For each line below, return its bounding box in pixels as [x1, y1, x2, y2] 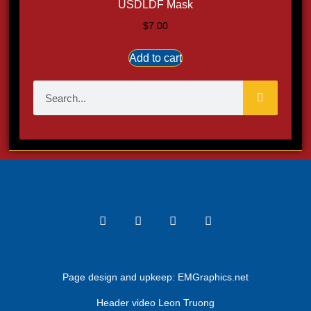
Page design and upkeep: [62, 271, 178, 283]
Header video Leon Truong [96, 297, 215, 309]
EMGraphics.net [178, 271, 249, 283]
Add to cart [129, 52, 182, 65]
